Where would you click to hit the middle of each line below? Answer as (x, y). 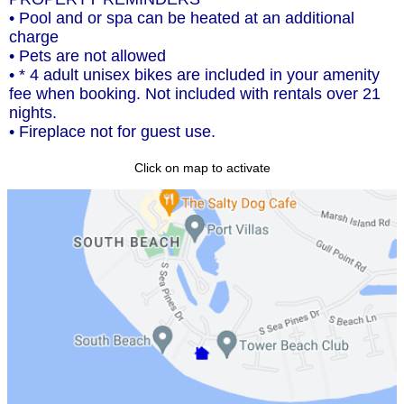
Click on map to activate (202, 168)
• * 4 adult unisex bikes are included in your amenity (194, 75)
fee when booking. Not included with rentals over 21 (195, 94)
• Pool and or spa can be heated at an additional (182, 18)
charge (34, 37)
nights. (33, 113)
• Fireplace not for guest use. (112, 132)
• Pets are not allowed (87, 56)
